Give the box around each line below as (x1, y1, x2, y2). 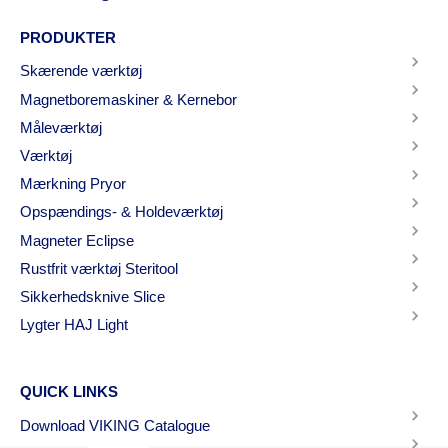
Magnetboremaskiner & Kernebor (20, 90, 237, 108)
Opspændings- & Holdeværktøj (20, 203, 223, 221)
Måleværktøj (20, 118, 102, 136)
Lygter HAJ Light (20, 316, 128, 334)
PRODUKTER (20, 28, 116, 46)
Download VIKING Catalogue (20, 416, 210, 434)
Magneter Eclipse (20, 231, 134, 249)
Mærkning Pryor (20, 175, 126, 193)
